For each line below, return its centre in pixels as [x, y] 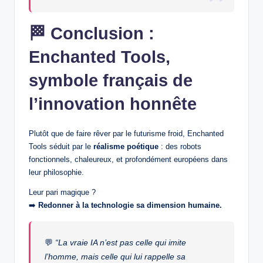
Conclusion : [102, 33]
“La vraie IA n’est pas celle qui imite [121, 242]
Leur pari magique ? [62, 192]
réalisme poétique [126, 146]
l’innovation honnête [113, 104]
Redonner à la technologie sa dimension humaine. [130, 205]
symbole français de [111, 80]
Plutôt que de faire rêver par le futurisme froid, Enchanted [126, 133]
